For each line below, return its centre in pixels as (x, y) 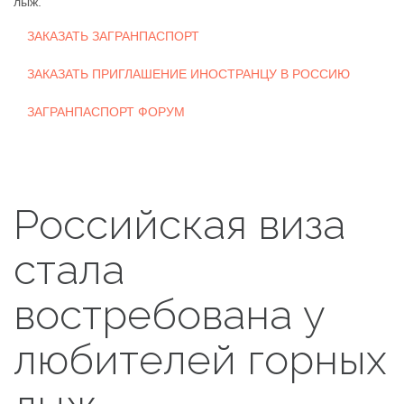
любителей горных (200, 360)
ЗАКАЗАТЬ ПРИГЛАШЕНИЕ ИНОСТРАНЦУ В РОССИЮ (188, 74)
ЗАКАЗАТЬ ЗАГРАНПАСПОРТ (113, 36)
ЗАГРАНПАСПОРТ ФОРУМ (106, 112)
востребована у (170, 315)
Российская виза (179, 225)
